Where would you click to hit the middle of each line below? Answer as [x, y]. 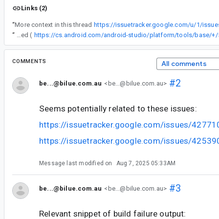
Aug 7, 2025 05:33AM [146, 163]
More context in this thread [54, 24]
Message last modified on [77, 163]
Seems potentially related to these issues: [118, 108]
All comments [184, 63]
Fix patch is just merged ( [26, 35]
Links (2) [34, 8]
